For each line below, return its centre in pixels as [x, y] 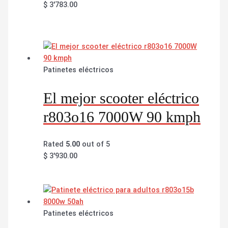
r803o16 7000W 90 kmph [122, 117]
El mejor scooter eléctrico [121, 98]
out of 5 [95, 144]
